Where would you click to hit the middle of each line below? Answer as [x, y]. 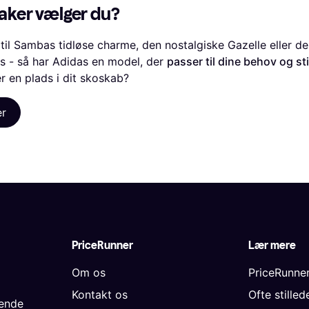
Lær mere [272, 245]
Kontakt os [100, 295]
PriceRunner [102, 245]
